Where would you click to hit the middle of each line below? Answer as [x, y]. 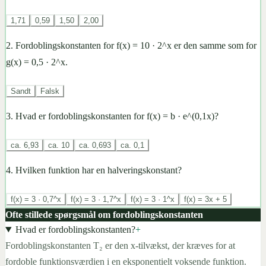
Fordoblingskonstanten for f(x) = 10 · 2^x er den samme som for [136, 46]
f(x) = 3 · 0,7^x [36, 199]
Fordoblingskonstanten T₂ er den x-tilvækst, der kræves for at [120, 246]
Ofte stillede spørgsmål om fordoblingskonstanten [104, 215]
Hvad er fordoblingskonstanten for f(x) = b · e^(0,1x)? [117, 116]
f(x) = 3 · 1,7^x [96, 199]
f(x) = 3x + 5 [205, 199]
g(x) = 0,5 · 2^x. [37, 62]
